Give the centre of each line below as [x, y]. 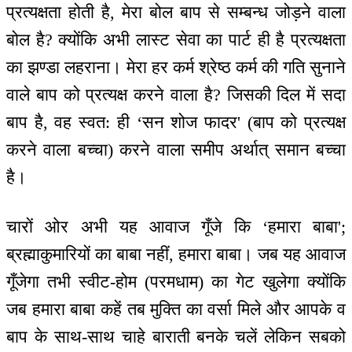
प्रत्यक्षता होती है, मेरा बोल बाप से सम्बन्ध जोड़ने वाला [176, 13]
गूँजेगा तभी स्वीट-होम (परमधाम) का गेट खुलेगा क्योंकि [176, 281]
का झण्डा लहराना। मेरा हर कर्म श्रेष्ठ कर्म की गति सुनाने [176, 68]
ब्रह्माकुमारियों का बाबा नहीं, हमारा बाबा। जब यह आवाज [176, 254]
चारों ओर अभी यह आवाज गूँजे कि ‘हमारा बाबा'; [176, 226]
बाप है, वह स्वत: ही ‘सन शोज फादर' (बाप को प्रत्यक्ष [176, 123]
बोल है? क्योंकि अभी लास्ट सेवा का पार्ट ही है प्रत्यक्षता [176, 40]
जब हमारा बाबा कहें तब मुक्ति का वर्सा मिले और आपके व [176, 309]
